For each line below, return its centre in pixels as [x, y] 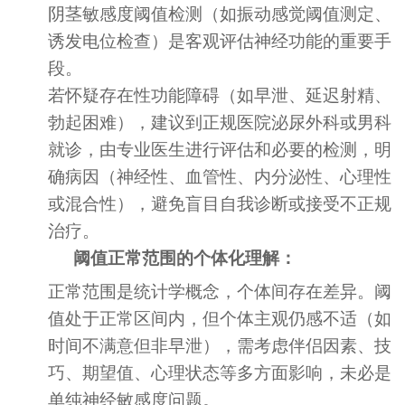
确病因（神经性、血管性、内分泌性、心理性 [220, 176]
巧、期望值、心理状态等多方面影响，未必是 [220, 372]
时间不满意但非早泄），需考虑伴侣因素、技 [220, 345]
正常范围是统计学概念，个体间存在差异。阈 [220, 291]
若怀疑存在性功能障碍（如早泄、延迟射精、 [220, 95]
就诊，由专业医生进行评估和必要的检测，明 [220, 149]
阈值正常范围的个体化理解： [185, 258]
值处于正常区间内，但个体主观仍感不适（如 [220, 318]
